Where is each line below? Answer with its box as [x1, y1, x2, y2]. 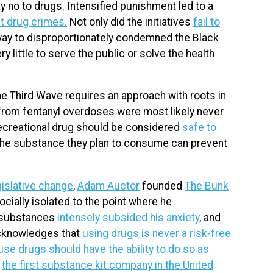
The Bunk [185, 179, 229, 192]
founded [140, 179, 185, 192]
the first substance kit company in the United [2, 258, 213, 271]
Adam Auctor [77, 179, 140, 192]
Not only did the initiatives [67, 15, 193, 28]
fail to [193, 15, 220, 28]
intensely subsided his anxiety [57, 211, 199, 224]
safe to [182, 121, 216, 134]
